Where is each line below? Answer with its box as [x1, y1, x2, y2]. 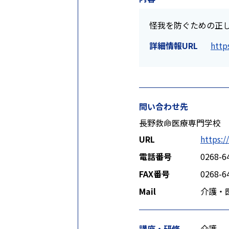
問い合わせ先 [139, 100, 188, 112]
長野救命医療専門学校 [139, 117, 221, 129]
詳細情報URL [149, 39, 198, 52]
